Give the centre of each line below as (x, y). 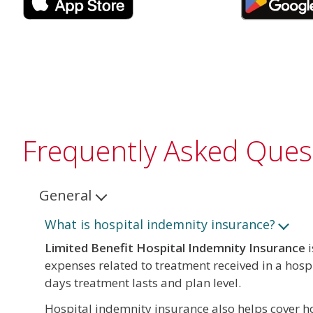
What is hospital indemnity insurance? (160, 225)
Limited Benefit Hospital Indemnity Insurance (175, 247)
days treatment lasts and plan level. (144, 282)
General (65, 195)
